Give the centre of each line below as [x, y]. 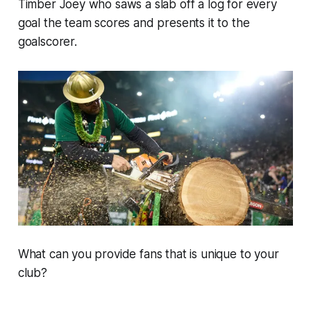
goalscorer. [47, 41]
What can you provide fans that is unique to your [148, 254]
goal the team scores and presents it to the [134, 23]
